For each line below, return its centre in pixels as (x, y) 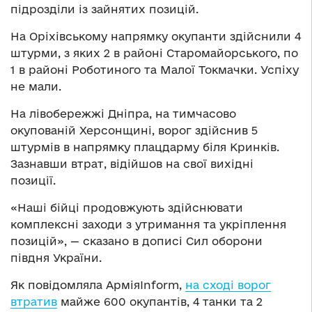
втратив (34, 302)
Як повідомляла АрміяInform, (98, 285)
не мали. (36, 87)
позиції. (33, 181)
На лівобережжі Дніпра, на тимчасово (123, 114)
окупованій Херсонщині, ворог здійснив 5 (134, 131)
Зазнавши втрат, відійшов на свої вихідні (132, 164)
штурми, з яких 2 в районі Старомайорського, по (154, 53)
